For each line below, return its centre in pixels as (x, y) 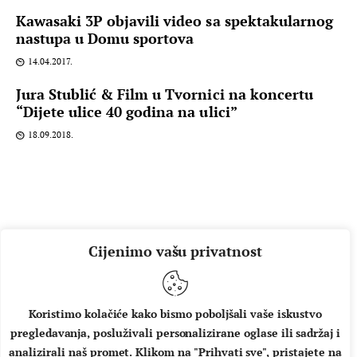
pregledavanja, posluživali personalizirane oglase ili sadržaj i (175, 333)
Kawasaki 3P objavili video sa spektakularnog (175, 21)
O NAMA (53, 335)
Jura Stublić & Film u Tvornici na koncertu (165, 94)
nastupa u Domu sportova (105, 39)
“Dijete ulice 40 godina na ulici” (127, 112)
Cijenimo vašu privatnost (175, 251)
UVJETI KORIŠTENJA (263, 335)
